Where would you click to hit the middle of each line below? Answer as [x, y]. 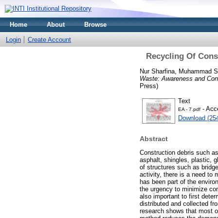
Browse [95, 25]
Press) [149, 86]
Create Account [49, 40]
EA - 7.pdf [189, 109]
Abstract [154, 139]
